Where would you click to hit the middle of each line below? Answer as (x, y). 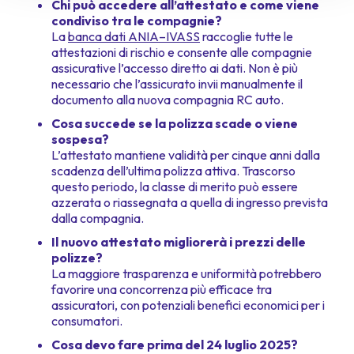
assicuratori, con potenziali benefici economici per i (188, 305)
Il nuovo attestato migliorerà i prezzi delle (179, 242)
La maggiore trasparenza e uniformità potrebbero (186, 274)
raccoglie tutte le (247, 37)
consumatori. (87, 321)
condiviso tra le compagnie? (137, 21)
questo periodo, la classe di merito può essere (175, 187)
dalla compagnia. (98, 218)
